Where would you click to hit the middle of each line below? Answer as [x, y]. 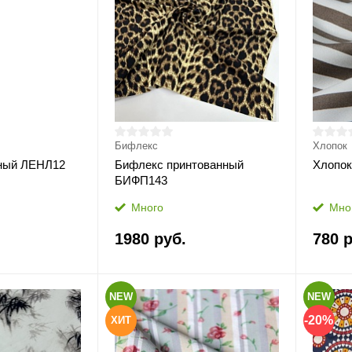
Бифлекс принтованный [179, 165]
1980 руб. [150, 239]
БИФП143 [141, 180]
